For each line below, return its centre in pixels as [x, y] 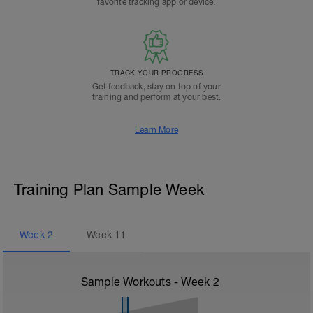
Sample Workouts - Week [147, 281]
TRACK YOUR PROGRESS [156, 72]
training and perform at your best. [156, 97]
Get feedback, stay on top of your [156, 86]
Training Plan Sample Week [109, 189]
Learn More [156, 130]
